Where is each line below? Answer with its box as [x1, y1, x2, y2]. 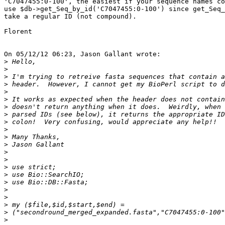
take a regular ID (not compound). [4, 13, 137, 21]
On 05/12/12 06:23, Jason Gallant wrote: [4, 50, 161, 58]
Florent [4, 28, 32, 36]
